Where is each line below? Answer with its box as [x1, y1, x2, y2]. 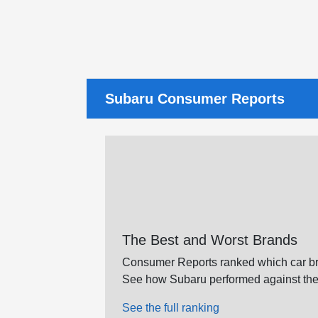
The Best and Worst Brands [122, 232, 297, 248]
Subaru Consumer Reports [105, 91, 285, 106]
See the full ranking [122, 302, 219, 314]
